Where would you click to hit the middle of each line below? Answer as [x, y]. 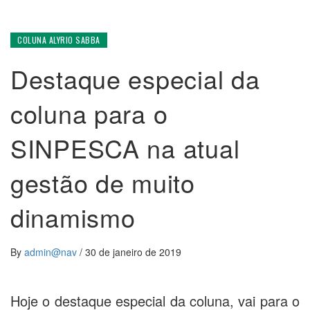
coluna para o [89, 113]
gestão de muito [103, 183]
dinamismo [73, 217]
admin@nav [52, 252]
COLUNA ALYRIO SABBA [59, 40]
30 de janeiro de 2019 [133, 252]
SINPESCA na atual [125, 148]
